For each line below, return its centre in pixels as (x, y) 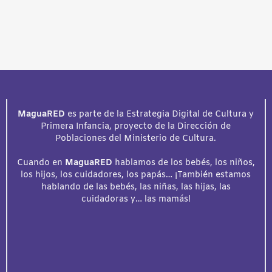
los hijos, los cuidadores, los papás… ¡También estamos (136, 175)
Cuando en (41, 163)
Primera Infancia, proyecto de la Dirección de (136, 126)
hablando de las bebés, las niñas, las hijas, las (136, 187)
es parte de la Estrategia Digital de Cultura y (160, 114)
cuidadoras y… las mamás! (136, 199)
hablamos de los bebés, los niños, (183, 163)
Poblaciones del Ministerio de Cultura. (136, 138)
